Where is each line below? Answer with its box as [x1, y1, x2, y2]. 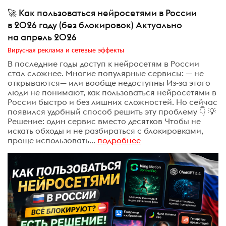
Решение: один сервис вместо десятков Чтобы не [8, 116, 201, 127]
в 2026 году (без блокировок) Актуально [8, 19, 182, 31]
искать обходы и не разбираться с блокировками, [8, 126, 203, 136]
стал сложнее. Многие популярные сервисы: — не [8, 68, 204, 79]
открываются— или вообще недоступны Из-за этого [8, 78, 210, 88]
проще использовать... [8, 135, 95, 146]
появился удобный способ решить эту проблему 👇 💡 [8, 106, 216, 117]
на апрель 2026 [8, 31, 77, 43]
